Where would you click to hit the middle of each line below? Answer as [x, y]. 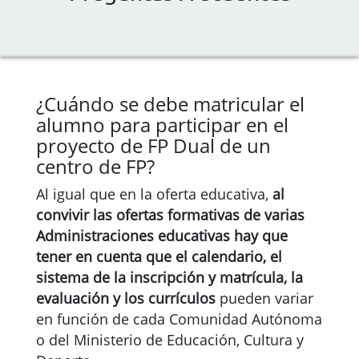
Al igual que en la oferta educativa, [152, 194]
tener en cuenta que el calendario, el [159, 256]
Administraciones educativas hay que [162, 236]
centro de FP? [95, 166]
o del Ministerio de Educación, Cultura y [170, 340]
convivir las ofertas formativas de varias [170, 215]
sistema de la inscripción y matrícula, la [169, 277]
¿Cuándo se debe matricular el [170, 104]
